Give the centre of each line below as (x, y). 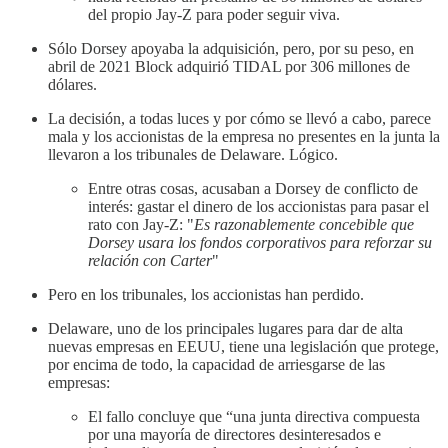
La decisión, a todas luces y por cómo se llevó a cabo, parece (239, 118)
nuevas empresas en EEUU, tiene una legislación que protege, (243, 346)
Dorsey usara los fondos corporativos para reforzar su (260, 242)
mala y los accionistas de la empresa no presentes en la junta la (244, 136)
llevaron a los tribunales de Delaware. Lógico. (193, 154)
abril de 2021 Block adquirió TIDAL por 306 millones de (229, 66)
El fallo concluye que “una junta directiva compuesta (254, 416)
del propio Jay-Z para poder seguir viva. (214, 14)
